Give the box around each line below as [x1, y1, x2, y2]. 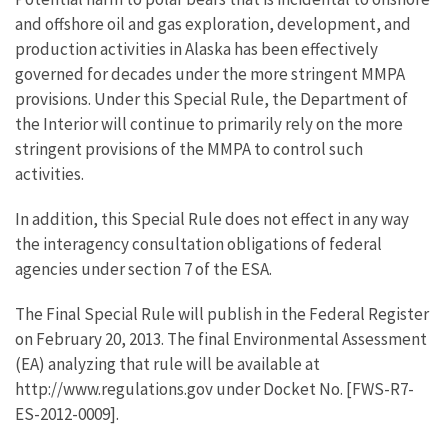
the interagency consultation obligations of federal [15, 233, 382, 255]
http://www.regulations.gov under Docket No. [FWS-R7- [15, 378, 414, 400]
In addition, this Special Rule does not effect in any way [15, 208, 409, 230]
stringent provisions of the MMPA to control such [15, 138, 363, 160]
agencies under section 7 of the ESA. [15, 258, 272, 280]
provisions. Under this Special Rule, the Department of [15, 88, 408, 110]
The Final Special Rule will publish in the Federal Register [15, 303, 429, 325]
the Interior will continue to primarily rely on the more [15, 113, 403, 135]
